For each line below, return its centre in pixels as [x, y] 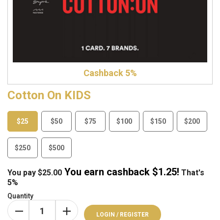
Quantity [20, 196]
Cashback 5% [110, 73]
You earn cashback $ [110, 172]
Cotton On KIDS [49, 96]
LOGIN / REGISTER [123, 215]
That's [192, 173]
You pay [23, 173]
